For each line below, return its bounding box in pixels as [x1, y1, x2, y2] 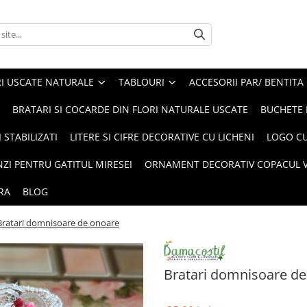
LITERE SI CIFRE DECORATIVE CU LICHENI [70, 130, 254, 143]
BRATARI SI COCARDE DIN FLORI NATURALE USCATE [12, 103, 248, 116]
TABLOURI [119, 75, 164, 88]
